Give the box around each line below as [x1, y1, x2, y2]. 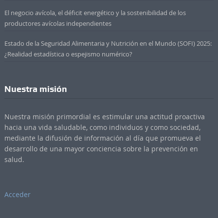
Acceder [4, 189, 31, 199]
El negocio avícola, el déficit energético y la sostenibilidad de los [4, 8, 186, 17]
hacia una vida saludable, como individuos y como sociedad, [4, 122, 200, 132]
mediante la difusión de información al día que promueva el [4, 133, 201, 143]
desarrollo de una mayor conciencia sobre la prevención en [4, 144, 198, 153]
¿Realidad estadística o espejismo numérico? [4, 49, 132, 58]
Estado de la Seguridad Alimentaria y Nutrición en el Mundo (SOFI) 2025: [4, 38, 212, 48]
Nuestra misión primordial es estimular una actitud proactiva [4, 111, 205, 121]
